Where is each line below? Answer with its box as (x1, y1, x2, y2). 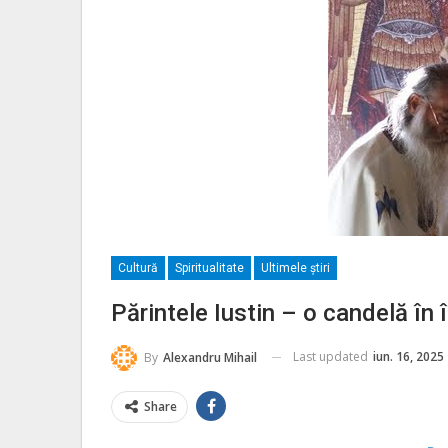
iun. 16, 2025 (373, 348, 444, 365)
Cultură (118, 261, 158, 275)
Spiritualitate (175, 261, 244, 275)
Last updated (293, 348, 371, 365)
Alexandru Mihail (163, 348, 257, 366)
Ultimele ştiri (261, 261, 330, 275)
